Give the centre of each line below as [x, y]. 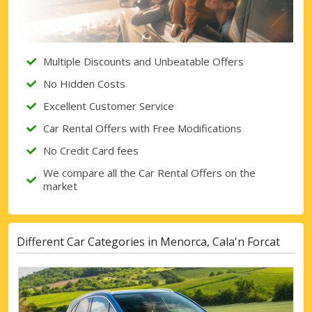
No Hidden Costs [84, 83]
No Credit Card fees [91, 150]
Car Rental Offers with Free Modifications [142, 128]
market [60, 186]
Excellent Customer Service [109, 106]
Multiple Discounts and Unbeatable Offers [143, 61]
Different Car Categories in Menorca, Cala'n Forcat [148, 242]
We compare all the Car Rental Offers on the [149, 172]
